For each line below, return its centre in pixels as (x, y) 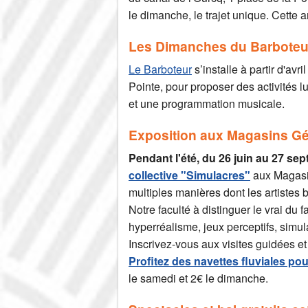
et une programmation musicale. (207, 104)
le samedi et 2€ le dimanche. (198, 278)
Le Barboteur (160, 69)
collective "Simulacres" (189, 175)
